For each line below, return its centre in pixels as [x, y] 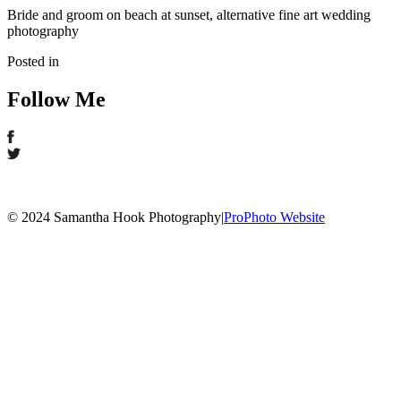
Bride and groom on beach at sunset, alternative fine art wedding [189, 14]
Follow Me [56, 99]
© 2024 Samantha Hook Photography [114, 217]
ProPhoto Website [274, 217]
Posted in [33, 61]
